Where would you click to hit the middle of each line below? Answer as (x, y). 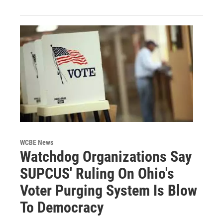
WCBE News (37, 142)
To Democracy (62, 207)
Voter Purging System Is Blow (109, 190)
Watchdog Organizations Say (106, 156)
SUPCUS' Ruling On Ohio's (97, 173)
